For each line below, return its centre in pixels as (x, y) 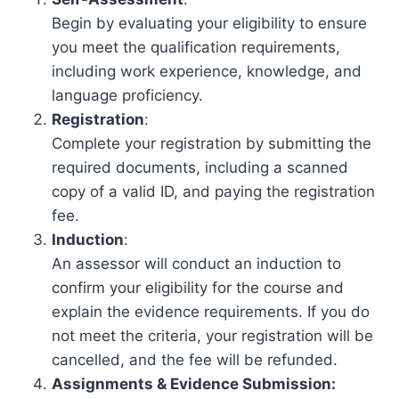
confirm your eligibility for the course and (198, 288)
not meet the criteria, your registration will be (212, 336)
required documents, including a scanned (200, 167)
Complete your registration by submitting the (212, 143)
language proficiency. (127, 95)
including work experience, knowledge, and (207, 71)
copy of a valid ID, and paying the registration (213, 191)
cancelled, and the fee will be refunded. (195, 360)
